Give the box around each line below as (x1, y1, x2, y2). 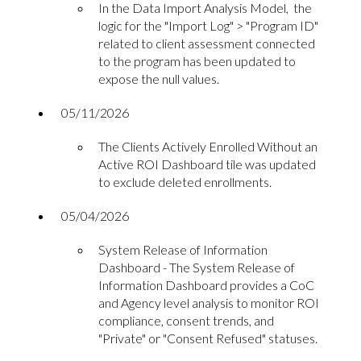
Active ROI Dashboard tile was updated (98, 156, 316, 172)
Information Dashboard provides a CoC (98, 277, 314, 293)
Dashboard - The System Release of (98, 259, 295, 276)
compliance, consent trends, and (98, 313, 274, 329)
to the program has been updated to (98, 53, 296, 69)
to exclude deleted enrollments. (98, 174, 272, 190)
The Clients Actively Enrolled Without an (98, 139, 317, 155)
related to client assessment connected (98, 35, 315, 52)
